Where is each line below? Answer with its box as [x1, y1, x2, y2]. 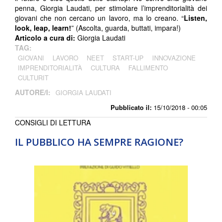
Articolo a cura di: [15, 33, 77, 43]
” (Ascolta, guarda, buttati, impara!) [71, 23, 181, 33]
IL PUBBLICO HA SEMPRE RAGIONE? [15, 135, 183, 149]
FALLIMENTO [128, 63, 168, 73]
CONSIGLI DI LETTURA [15, 117, 91, 128]
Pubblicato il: [111, 103, 152, 112]
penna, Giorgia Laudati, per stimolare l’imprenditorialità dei [15, 3, 207, 13]
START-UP [112, 53, 144, 63]
